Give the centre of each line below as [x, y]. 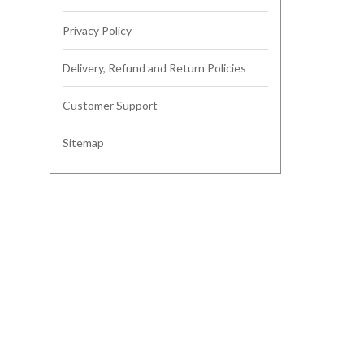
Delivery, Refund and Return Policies [154, 68]
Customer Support [110, 106]
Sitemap [83, 143]
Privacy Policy [97, 31]
